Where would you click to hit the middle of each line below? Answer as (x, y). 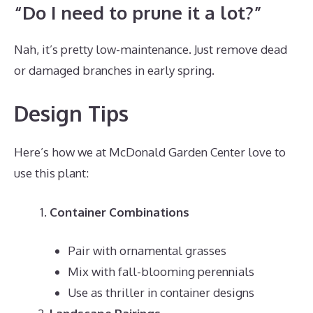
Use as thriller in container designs (161, 292)
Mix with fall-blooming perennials (161, 271)
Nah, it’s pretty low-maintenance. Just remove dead (151, 49)
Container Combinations (119, 212)
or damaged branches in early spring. (114, 70)
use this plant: (51, 173)
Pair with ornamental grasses (147, 250)
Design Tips (71, 113)
